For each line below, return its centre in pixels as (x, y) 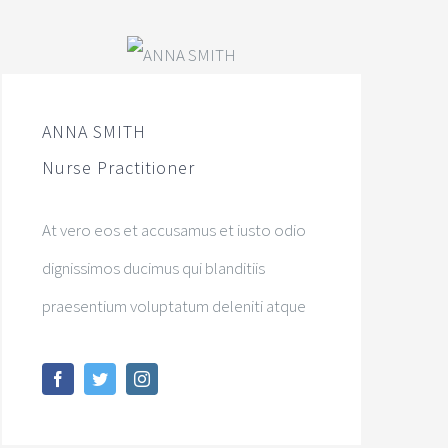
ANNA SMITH (94, 132)
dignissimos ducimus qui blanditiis (154, 268)
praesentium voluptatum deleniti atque (174, 306)
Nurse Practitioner (119, 168)
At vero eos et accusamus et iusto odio (174, 230)
